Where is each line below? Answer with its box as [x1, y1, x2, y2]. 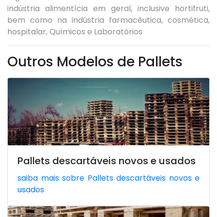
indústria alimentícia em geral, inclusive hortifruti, [7, 3, 210, 14]
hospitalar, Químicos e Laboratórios [7, 26, 142, 37]
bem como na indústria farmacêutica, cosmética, [7, 15, 210, 26]
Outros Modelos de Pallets [7, 52, 183, 71]
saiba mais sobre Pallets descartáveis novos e [17, 172, 200, 184]
